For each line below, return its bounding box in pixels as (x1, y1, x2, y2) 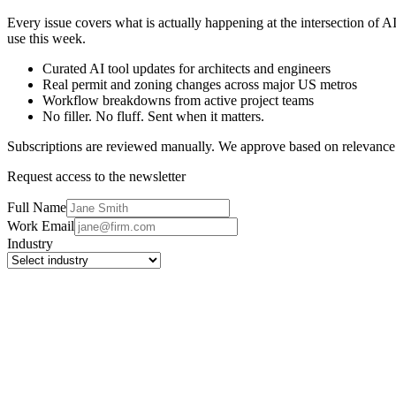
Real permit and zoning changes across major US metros (42, 77, 357, 93)
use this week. (7, 31, 86, 47)
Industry (7, 236, 53, 252)
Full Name (7, 200, 66, 216)
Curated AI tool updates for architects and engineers (42, 61, 331, 77)
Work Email (7, 218, 74, 234)
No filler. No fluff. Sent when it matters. (42, 109, 264, 125)
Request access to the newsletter (7, 169, 186, 185)
